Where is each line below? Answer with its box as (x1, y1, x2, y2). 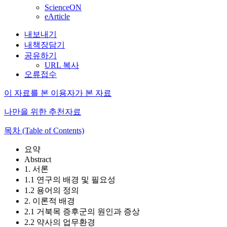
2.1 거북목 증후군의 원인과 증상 (24, 207, 140, 216)
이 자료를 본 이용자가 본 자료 (4, 89, 111, 97)
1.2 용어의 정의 (24, 186, 79, 195)
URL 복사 (45, 61, 79, 69)
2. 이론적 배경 (24, 197, 75, 205)
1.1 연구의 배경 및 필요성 (24, 175, 116, 184)
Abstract (24, 155, 51, 164)
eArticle (45, 12, 70, 21)
